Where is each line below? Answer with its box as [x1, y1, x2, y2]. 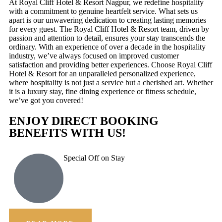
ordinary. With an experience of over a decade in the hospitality [9, 43, 206, 52]
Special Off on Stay [63, 154, 125, 163]
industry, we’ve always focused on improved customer [9, 52, 179, 60]
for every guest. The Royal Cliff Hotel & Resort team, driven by [9, 25, 209, 34]
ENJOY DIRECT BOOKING [9, 114, 159, 128]
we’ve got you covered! [9, 96, 83, 105]
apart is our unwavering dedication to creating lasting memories [9, 16, 206, 25]
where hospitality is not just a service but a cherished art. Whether [9, 78, 213, 87]
